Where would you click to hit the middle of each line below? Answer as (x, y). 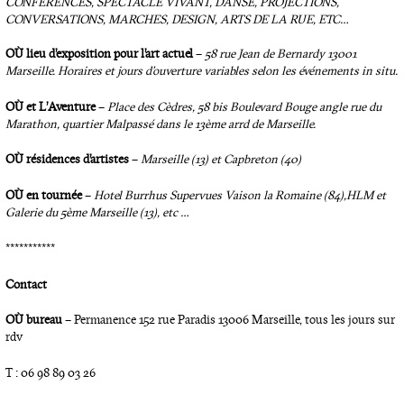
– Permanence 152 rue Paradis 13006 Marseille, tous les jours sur (228, 320)
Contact (26, 284)
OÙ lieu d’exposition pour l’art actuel (99, 53)
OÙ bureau (33, 320)
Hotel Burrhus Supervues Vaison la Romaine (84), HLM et (239, 196)
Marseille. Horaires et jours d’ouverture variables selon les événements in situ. (201, 70)
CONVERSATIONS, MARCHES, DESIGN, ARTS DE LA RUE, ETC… (177, 19)
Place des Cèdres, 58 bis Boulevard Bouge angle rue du (244, 106)
